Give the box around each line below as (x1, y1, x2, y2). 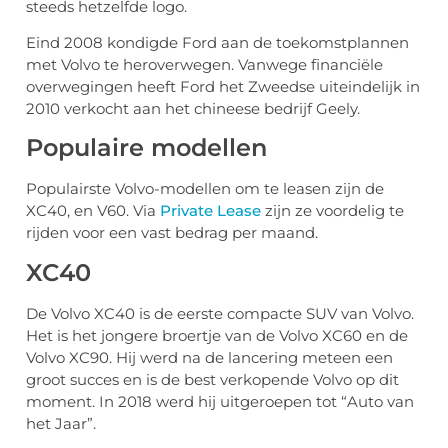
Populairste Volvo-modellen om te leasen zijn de (26, 179, 384, 199)
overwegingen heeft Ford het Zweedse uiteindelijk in (26, 76, 420, 96)
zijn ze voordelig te (261, 201, 404, 221)
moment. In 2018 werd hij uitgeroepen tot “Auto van (26, 391, 414, 411)
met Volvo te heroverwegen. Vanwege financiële (26, 54, 383, 74)
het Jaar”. (26, 413, 104, 433)
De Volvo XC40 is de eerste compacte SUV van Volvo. (26, 303, 414, 323)
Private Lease (160, 201, 261, 221)
